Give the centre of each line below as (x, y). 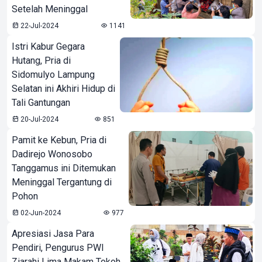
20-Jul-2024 (39, 119)
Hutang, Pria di (41, 61)
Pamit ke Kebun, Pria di (59, 140)
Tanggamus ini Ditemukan (64, 168)
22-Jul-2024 (39, 26)
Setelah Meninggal (50, 9)
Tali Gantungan (41, 103)
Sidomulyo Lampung (53, 75)
